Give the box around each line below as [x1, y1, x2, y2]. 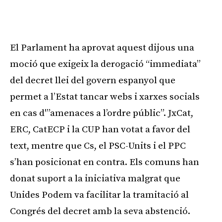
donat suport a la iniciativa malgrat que [10, 172, 180, 184]
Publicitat [98, 18, 119, 24]
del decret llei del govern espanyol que [10, 74, 175, 86]
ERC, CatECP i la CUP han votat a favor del [10, 123, 190, 135]
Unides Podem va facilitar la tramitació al [10, 189, 189, 201]
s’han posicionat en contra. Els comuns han [10, 156, 199, 168]
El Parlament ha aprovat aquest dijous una [10, 42, 194, 54]
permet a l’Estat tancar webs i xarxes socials [10, 91, 200, 103]
